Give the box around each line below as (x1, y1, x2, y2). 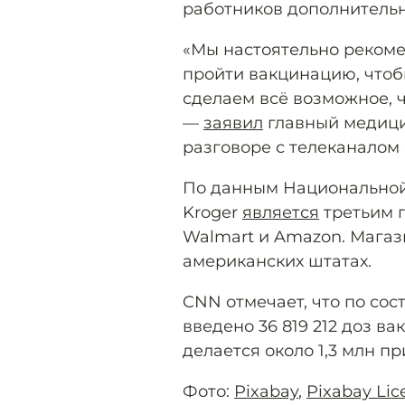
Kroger (183, 202, 242, 222)
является (242, 202, 319, 222)
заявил (203, 113, 263, 133)
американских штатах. (183, 251, 372, 271)
